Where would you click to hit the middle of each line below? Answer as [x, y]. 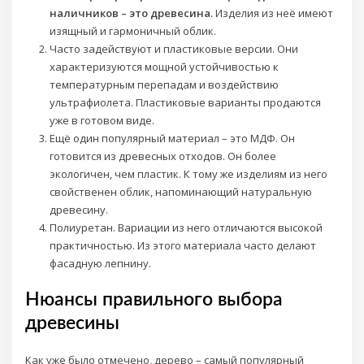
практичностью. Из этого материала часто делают [182, 245]
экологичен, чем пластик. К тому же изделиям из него [188, 173]
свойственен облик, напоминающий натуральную [180, 191]
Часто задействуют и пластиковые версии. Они [173, 48]
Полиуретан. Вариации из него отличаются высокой [186, 227]
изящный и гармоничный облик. [132, 30]
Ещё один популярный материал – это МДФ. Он [172, 138]
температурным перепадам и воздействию [164, 84]
